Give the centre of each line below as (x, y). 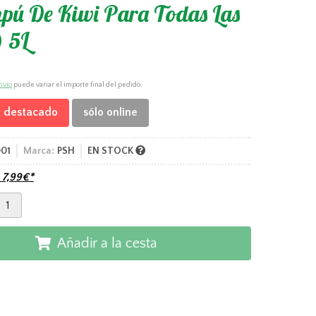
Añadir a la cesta (107, 243)
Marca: (39, 151)
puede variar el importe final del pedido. (77, 85)
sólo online (110, 113)
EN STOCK (111, 151)
